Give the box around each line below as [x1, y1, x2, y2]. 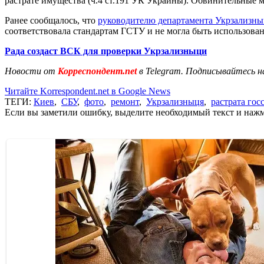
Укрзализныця [146, 96, 204, 107]
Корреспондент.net [55, 65, 139, 76]
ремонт [111, 96, 139, 107]
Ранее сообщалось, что [5, 15, 98, 25]
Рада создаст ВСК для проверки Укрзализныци [5, 45, 207, 56]
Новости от [5, 65, 55, 76]
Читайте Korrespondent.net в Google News [5, 85, 170, 96]
